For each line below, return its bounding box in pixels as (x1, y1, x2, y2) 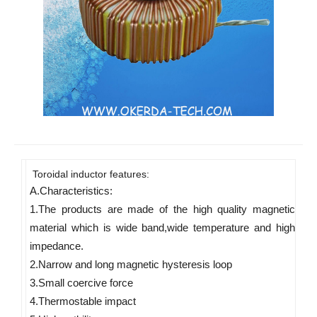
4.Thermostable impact (30, 295, 139, 308)
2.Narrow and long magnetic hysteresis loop (30, 258, 235, 271)
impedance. (30, 240, 86, 253)
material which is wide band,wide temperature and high (30, 221, 295, 234)
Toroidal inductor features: (30, 168, 149, 180)
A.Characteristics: (30, 185, 115, 197)
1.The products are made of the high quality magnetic (30, 203, 295, 216)
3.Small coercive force (30, 277, 136, 289)
